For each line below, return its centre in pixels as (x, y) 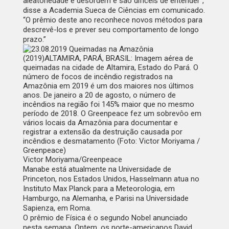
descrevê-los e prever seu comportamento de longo (111, 30)
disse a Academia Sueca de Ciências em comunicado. (114, 10)
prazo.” (34, 40)
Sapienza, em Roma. (57, 208)
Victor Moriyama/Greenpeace (72, 160)
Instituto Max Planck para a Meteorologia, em (99, 189)
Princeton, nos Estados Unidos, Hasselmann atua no (111, 179)
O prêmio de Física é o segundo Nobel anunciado (105, 218)
